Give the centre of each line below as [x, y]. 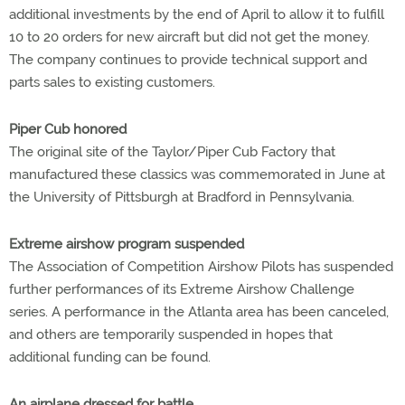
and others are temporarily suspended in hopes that [171, 334]
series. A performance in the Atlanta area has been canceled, [199, 312]
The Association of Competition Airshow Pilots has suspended [201, 267]
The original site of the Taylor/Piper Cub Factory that [172, 152]
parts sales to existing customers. [112, 82]
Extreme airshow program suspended [127, 244]
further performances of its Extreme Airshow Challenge [182, 289]
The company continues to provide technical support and [188, 60]
